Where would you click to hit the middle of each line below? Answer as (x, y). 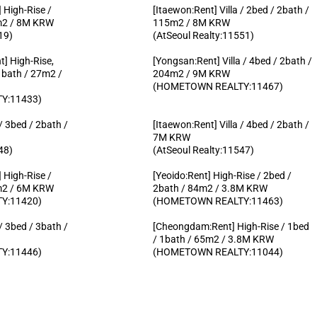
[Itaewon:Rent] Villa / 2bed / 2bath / (231, 10)
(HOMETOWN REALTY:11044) (218, 252)
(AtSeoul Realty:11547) (203, 150)
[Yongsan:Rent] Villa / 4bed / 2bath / (232, 60)
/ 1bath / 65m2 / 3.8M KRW (213, 239)
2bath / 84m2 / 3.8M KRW (210, 188)
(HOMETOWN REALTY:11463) (218, 201)
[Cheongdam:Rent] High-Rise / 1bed (231, 226)
